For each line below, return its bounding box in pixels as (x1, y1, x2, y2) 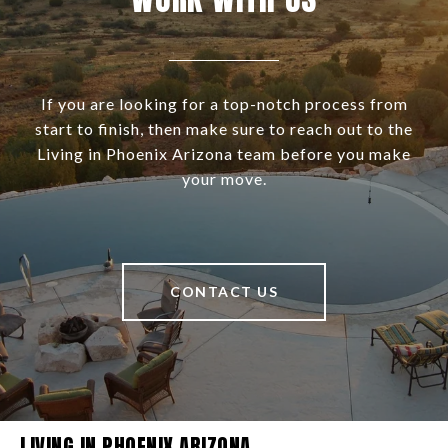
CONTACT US (170, 283, 278, 301)
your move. (181, 169, 267, 189)
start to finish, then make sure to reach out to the (35, 119, 413, 139)
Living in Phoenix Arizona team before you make (37, 144, 411, 164)
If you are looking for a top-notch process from (40, 94, 408, 114)
